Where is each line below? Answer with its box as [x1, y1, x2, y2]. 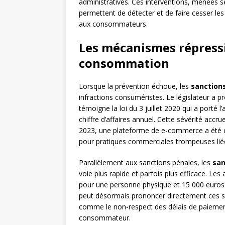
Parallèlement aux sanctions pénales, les [79, 158, 212, 168]
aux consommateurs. [79, 19, 148, 29]
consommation [79, 55, 169, 72]
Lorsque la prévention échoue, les [79, 81, 191, 91]
